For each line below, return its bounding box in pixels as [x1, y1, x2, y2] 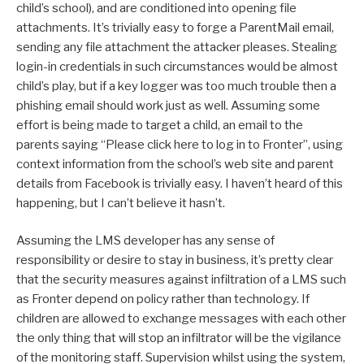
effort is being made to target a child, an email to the [16, 117, 303, 132]
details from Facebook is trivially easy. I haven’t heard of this [16, 175, 343, 191]
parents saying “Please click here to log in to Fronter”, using [16, 136, 343, 152]
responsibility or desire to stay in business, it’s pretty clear [16, 253, 333, 268]
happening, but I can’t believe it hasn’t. [16, 195, 225, 210]
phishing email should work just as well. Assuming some [16, 97, 320, 113]
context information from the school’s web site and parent [16, 156, 334, 171]
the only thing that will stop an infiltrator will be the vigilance [16, 331, 341, 346]
